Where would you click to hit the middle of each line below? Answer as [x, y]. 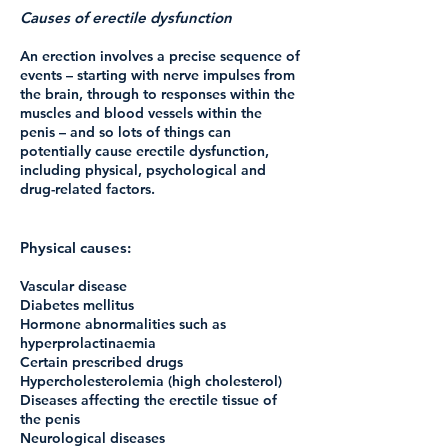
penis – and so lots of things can [125, 132]
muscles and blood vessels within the [141, 113]
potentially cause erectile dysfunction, [144, 151]
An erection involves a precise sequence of [160, 56]
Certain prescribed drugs [101, 362]
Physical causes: [75, 247]
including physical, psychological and [143, 170]
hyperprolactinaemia [88, 343]
